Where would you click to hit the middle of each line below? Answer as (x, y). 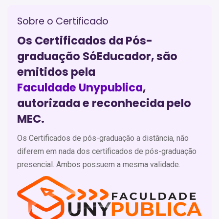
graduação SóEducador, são (97, 56)
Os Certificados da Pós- (85, 41)
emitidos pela (56, 72)
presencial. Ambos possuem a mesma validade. (99, 164)
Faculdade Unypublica (80, 88)
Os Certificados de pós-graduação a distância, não (103, 138)
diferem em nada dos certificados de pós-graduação (107, 151)
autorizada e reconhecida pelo (104, 103)
